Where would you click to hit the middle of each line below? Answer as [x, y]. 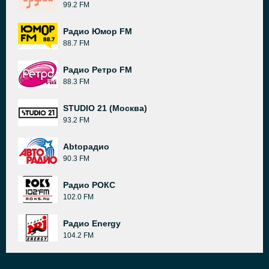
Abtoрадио [86, 147]
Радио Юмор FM [98, 31]
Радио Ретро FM [98, 70]
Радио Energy [92, 223]
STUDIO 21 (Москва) [105, 108]
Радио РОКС [89, 185]
